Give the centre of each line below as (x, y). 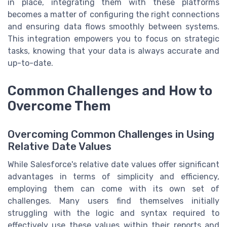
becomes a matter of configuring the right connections (113, 15)
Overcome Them (59, 106)
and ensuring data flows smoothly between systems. (113, 27)
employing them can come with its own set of (113, 188)
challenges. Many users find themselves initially (113, 201)
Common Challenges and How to (110, 90)
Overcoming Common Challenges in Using (111, 134)
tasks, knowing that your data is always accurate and (113, 51)
